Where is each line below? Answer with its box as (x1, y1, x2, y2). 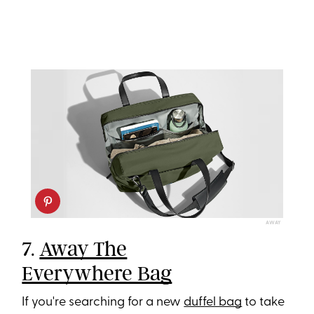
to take (242, 295, 285, 309)
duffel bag (184, 295, 243, 309)
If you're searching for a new (22, 295, 184, 309)
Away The (39, 235, 128, 261)
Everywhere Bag (22, 260, 172, 286)
